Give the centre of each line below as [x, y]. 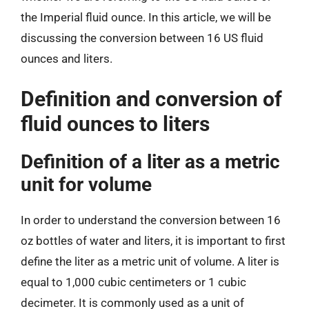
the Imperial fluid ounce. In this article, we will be [146, 17]
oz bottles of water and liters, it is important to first [153, 240]
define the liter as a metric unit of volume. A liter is [150, 261]
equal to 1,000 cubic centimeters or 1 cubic [133, 282]
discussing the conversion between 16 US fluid [142, 38]
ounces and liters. [67, 59]
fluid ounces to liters [115, 123]
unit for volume [86, 184]
